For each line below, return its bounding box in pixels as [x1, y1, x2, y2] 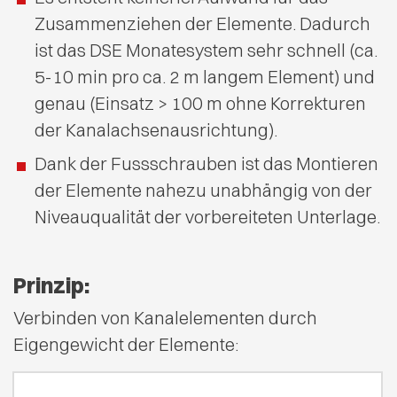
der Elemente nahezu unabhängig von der [35, 178, 372, 201]
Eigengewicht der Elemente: [13, 332, 238, 355]
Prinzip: [13, 271, 90, 299]
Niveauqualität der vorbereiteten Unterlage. [35, 205, 380, 228]
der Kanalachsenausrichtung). [35, 118, 277, 141]
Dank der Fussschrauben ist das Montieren [35, 152, 378, 175]
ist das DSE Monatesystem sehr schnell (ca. [35, 38, 378, 61]
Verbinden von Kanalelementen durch [13, 306, 317, 329]
